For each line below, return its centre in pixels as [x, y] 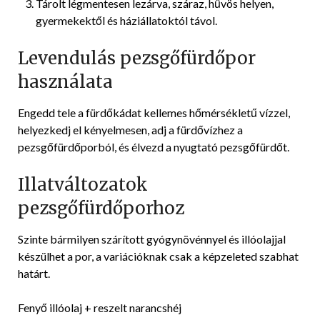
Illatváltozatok [83, 184]
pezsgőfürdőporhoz [101, 208]
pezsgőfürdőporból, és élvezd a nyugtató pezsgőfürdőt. [154, 146]
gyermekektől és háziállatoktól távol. [126, 20]
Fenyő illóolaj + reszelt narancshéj [100, 307]
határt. [34, 273]
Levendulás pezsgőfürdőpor [137, 58]
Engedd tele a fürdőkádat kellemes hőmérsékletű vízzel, [154, 112]
